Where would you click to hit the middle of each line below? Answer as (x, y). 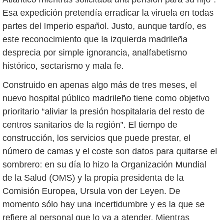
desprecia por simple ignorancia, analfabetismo (95, 52)
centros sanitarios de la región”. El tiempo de (90, 124)
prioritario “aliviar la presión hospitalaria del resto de (104, 111)
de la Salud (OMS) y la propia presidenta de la (93, 178)
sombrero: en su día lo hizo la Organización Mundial (104, 164)
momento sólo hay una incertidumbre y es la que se (104, 204)
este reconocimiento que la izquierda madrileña (95, 39)
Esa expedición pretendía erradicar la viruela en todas (108, 13)
